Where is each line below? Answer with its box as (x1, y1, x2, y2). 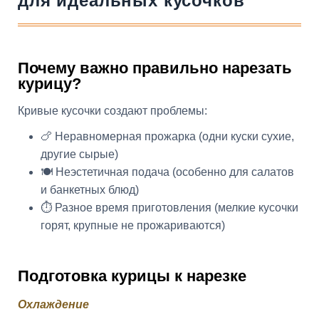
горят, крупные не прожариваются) (41, 219, 225, 231)
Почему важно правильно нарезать (18, 59, 292, 78)
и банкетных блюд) (41, 183, 139, 196)
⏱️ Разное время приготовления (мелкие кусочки (41, 201, 298, 214)
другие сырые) (41, 147, 118, 160)
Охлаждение (18, 298, 89, 310)
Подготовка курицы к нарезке (18, 267, 246, 286)
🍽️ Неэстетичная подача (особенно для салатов (41, 165, 294, 178)
